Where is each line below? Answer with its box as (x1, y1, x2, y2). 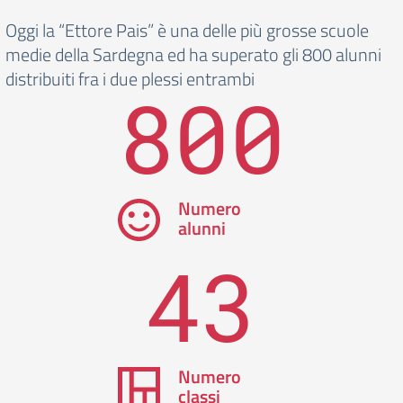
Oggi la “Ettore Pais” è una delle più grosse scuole (5, 16, 369, 44)
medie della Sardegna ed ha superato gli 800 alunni (5, 40, 381, 68)
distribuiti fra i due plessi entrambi (5, 65, 255, 93)
